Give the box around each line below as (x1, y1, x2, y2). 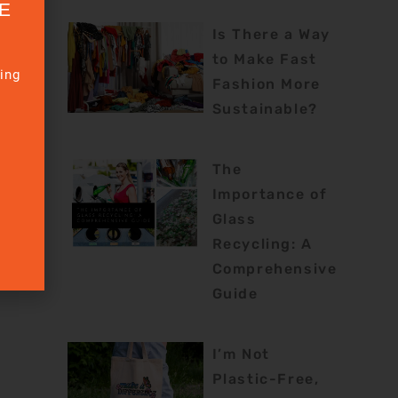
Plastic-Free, (211, 370, 320, 387)
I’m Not (211, 345, 270, 362)
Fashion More (211, 75, 321, 92)
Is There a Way (211, 25, 330, 43)
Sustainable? (211, 99, 318, 117)
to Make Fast (211, 50, 317, 68)
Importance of (211, 185, 328, 203)
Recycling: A (211, 235, 313, 252)
